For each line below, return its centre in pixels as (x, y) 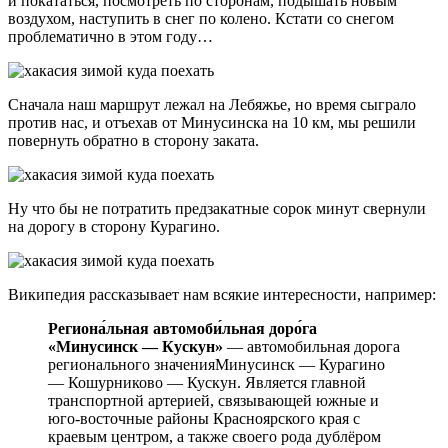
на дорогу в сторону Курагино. (114, 227)
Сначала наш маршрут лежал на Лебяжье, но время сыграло (212, 105)
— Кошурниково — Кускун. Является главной (207, 383)
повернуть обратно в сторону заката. (133, 141)
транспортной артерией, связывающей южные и (213, 401)
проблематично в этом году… (110, 37)
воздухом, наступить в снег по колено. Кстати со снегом (201, 19)
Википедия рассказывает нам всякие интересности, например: (222, 295)
